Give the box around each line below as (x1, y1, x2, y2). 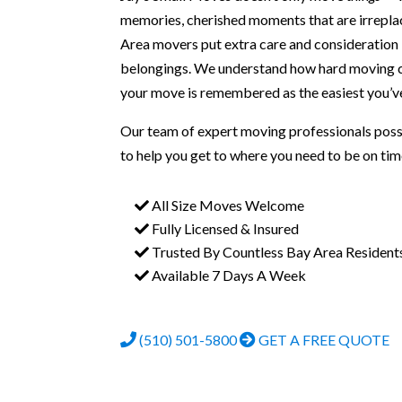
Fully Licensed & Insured (149, 219, 300, 237)
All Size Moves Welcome (149, 196, 305, 214)
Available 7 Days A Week (149, 266, 307, 284)
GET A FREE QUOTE (256, 331, 390, 349)
